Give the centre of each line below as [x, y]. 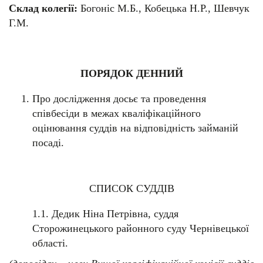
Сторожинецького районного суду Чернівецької [141, 229]
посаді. [48, 143]
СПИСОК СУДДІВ [131, 189]
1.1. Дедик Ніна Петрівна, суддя [105, 214]
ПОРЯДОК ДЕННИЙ [131, 74]
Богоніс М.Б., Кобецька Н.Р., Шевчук [165, 9]
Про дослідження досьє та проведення [119, 99]
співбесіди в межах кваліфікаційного [117, 114]
